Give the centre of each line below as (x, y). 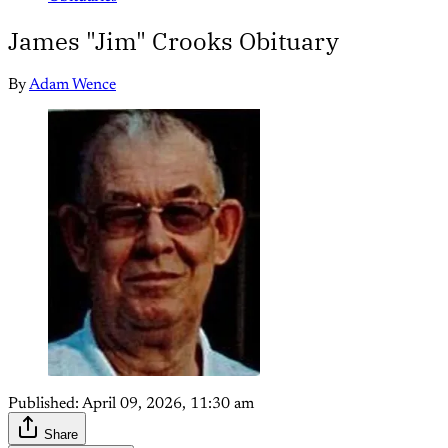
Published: (43, 404)
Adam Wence (72, 85)
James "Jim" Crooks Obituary (173, 41)
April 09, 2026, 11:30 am (168, 404)
